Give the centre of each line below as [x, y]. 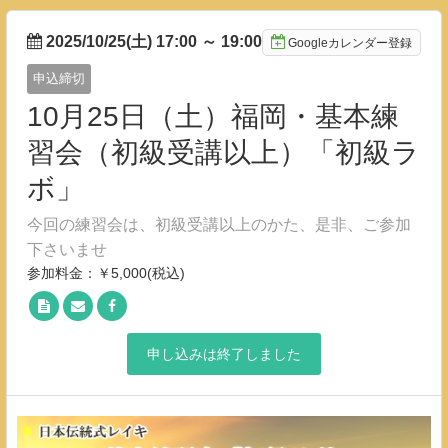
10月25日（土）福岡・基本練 [213, 116]
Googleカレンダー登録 [350, 43]
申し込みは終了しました [224, 354]
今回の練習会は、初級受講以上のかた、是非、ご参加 [219, 224]
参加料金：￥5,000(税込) [106, 273]
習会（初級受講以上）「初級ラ [223, 152]
